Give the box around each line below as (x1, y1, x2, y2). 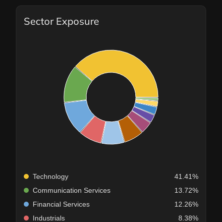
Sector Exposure (24, 15, 99, 28)
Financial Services (33, 200, 90, 209)
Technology (33, 172, 68, 181)
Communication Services (33, 186, 111, 195)
